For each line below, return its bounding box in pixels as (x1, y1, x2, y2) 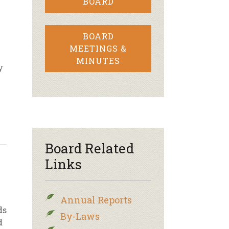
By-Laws (60, 210, 100, 222)
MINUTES (76, 55, 120, 66)
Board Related (45, 140, 134, 157)
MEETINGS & (70, 43, 127, 54)
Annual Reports (60, 194, 132, 206)
